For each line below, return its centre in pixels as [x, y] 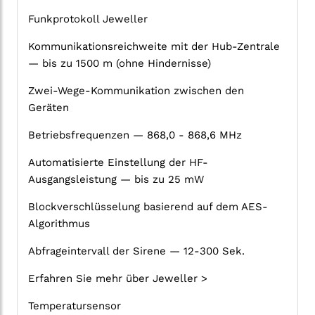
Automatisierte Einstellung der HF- [118, 163]
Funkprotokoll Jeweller [88, 19]
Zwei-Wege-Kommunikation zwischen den [136, 91]
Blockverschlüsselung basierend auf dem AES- [148, 207]
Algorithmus [59, 224]
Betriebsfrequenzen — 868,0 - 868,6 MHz [135, 135]
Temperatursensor [75, 306]
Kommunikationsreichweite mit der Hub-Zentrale [154, 47]
